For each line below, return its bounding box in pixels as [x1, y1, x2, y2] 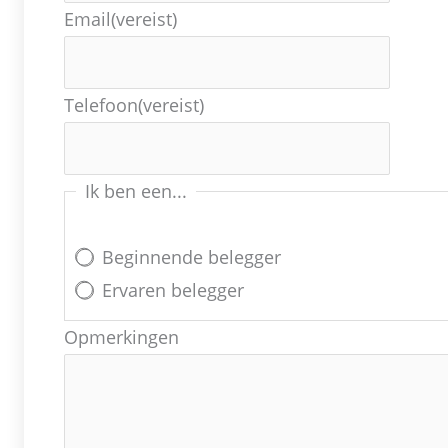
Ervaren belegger [102, 277, 245, 302]
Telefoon [64, 92, 138, 117]
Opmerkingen [64, 325, 179, 350]
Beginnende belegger [102, 244, 282, 269]
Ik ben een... [85, 178, 188, 203]
